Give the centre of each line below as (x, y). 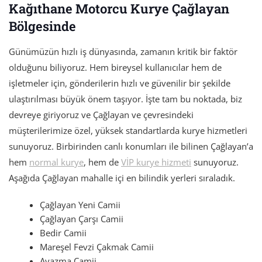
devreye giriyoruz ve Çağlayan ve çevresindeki (101, 115)
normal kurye (56, 162)
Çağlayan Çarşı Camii (82, 219)
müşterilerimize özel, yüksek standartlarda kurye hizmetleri (128, 131)
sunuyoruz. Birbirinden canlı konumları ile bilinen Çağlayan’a (131, 146)
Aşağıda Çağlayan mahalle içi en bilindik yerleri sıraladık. (122, 178)
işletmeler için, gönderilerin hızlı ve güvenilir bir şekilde (120, 83)
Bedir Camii (63, 233)
